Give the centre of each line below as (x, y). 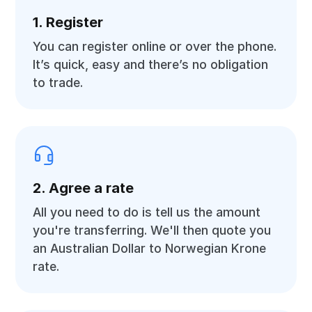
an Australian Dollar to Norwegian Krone (150, 248)
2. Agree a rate (84, 188)
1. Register (68, 22)
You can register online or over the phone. (155, 46)
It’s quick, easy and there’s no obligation (151, 64)
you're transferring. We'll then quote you (152, 230)
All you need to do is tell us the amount (147, 212)
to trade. (58, 83)
